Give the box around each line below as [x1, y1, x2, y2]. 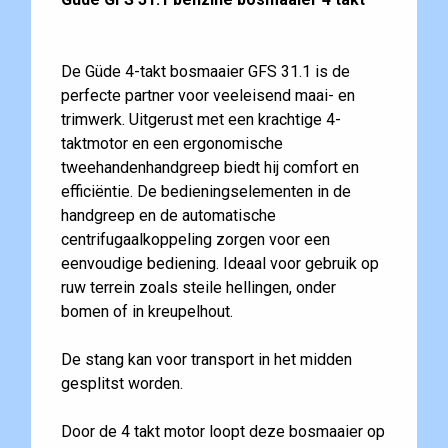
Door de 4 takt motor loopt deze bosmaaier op [60, 422, 385, 442]
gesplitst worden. [60, 374, 183, 394]
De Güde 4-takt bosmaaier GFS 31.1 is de [60, 62, 350, 82]
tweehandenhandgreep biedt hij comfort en [60, 158, 359, 178]
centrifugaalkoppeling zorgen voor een [60, 230, 330, 250]
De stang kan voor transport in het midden [60, 350, 352, 370]
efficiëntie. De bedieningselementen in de [60, 182, 351, 202]
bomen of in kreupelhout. [60, 302, 233, 322]
